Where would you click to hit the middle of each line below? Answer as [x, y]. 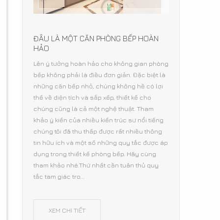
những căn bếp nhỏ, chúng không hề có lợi [98, 86]
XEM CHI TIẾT [67, 210]
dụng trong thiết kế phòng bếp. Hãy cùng [95, 153]
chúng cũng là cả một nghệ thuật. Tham [94, 108]
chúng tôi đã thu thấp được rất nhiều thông [98, 131]
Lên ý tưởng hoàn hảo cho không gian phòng [101, 63]
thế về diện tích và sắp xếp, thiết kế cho [92, 97]
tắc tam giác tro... [59, 176]
